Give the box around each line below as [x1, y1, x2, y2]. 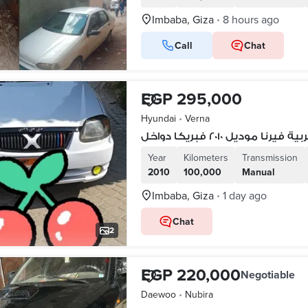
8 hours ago [222, 12, 279, 27]
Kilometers [183, 151, 228, 164]
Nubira [184, 287, 213, 301]
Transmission [241, 151, 298, 164]
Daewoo [140, 287, 176, 301]
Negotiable [240, 267, 295, 283]
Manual [241, 165, 275, 179]
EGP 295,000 [140, 87, 242, 111]
